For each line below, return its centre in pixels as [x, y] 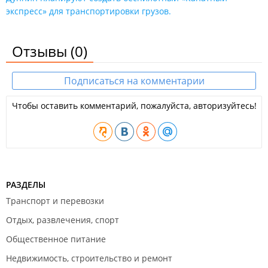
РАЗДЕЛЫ [26, 185]
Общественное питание [56, 239]
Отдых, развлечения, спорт [63, 220]
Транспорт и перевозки [55, 201]
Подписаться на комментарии [134, 81]
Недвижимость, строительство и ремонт [89, 258]
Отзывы [41, 51]
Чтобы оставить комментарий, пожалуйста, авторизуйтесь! [134, 106]
